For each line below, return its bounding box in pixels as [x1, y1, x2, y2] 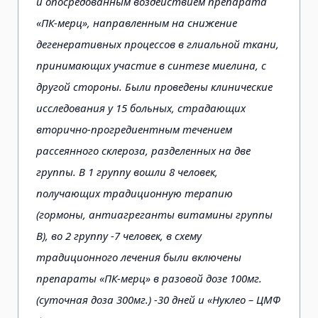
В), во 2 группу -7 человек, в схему [36, 228, 202, 243]
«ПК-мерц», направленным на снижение [36, 15, 237, 30]
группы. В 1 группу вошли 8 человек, [36, 164, 218, 179]
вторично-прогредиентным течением [36, 121, 232, 136]
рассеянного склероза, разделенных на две [36, 143, 251, 158]
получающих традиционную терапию [36, 185, 233, 200]
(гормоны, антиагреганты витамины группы [36, 207, 273, 221]
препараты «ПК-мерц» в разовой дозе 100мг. [36, 270, 262, 285]
